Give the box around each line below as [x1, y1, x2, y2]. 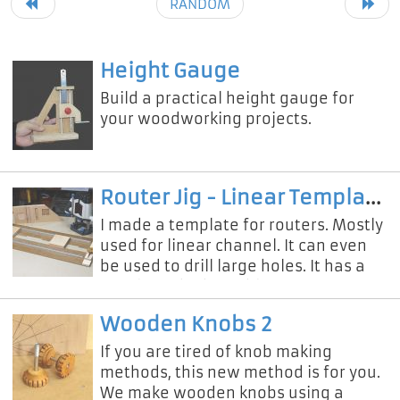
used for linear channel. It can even [100, 236, 367, 254]
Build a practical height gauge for [100, 88, 354, 107]
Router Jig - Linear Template [365, 185, 381, 210]
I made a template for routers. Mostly [100, 215, 383, 234]
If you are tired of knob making [100, 342, 332, 361]
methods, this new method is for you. [100, 362, 380, 381]
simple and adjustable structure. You [100, 277, 379, 296]
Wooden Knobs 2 [100, 312, 272, 337]
